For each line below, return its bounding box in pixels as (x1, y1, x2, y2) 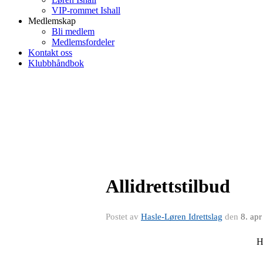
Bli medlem (52, 26, 95, 36)
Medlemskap (28, 16, 76, 26)
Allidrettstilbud (106, 176, 230, 197)
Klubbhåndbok (28, 58, 84, 68)
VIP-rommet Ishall (52, 5, 120, 15)
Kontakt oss (28, 48, 72, 58)
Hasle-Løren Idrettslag (141, 212, 222, 221)
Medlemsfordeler (52, 37, 114, 47)
